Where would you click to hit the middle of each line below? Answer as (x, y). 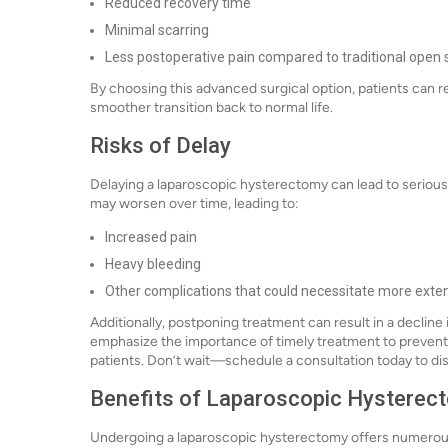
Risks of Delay (160, 145)
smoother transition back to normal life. (211, 107)
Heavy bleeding (153, 264)
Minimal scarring (157, 30)
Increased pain (151, 237)
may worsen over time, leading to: (194, 203)
